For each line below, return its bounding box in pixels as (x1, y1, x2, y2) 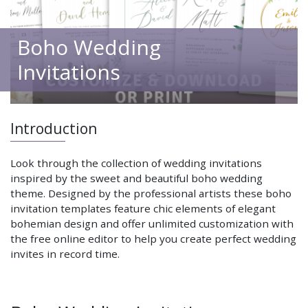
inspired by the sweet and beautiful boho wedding (10, 171, 263, 185)
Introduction (10, 119, 97, 138)
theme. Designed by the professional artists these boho (10, 186, 291, 200)
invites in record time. (10, 247, 120, 261)
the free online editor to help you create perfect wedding (10, 232, 296, 245)
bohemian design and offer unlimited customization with (10, 217, 294, 230)
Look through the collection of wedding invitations (10, 156, 262, 170)
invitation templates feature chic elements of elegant (10, 201, 276, 215)
